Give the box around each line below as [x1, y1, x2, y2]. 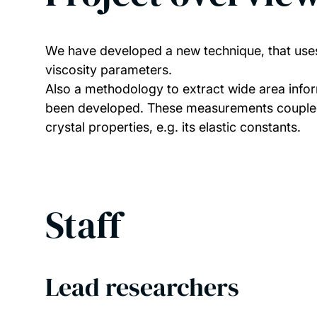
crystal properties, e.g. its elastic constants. [45, 120, 301, 134]
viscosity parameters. [45, 62, 172, 77]
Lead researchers [45, 270, 239, 304]
